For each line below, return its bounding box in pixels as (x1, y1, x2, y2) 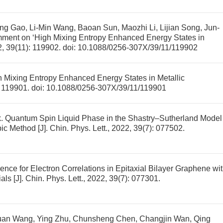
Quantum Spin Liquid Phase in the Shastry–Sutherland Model (5, 114, 222, 122)
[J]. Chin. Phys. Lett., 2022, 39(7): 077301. (11, 174, 160, 183)
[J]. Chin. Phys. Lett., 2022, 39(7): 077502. (36, 124, 185, 132)
